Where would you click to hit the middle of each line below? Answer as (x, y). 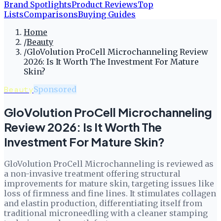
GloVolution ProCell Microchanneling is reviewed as (109, 164)
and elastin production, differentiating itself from (103, 203)
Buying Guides (107, 14)
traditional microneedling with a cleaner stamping (106, 213)
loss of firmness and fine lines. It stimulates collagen (110, 193)
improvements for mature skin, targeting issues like (109, 183)
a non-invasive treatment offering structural (92, 173)
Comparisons (51, 14)
